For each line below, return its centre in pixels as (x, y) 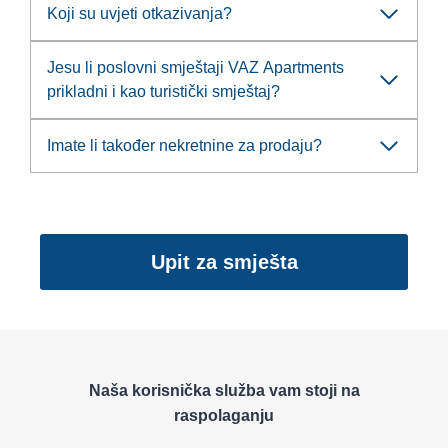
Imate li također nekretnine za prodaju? (184, 145)
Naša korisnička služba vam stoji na (224, 390)
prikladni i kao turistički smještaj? (163, 91)
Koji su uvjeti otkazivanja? (139, 13)
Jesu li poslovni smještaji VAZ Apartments (195, 67)
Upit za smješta (224, 261)
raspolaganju (224, 415)
